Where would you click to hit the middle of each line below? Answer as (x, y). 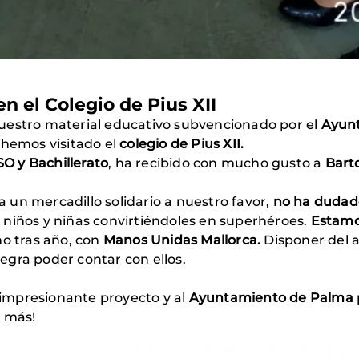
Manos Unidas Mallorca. (182, 240)
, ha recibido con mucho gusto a (215, 163)
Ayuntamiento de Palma (271, 298)
